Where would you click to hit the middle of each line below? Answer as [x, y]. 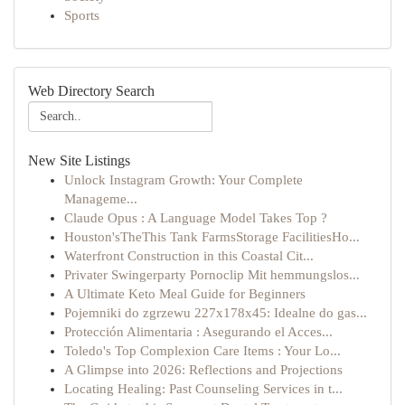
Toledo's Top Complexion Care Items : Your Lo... [202, 351]
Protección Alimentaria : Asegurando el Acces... [198, 332]
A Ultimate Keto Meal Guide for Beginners [185, 294]
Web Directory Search [91, 91]
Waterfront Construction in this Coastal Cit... [189, 256]
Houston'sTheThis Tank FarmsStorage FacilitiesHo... [212, 237]
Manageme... [101, 199]
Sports [82, 15]
